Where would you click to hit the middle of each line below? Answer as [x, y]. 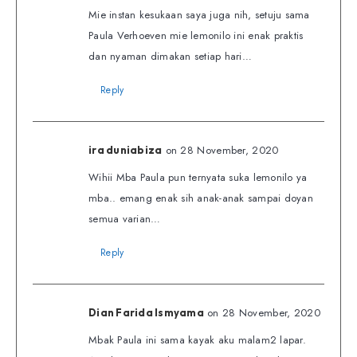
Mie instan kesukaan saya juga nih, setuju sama [199, 15]
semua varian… [125, 219]
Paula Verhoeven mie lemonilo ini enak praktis [196, 36]
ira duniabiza [126, 150]
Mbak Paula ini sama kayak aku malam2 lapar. [197, 340]
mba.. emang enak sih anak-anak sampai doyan [201, 198]
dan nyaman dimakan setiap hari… [170, 57]
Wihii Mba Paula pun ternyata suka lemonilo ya [198, 178]
